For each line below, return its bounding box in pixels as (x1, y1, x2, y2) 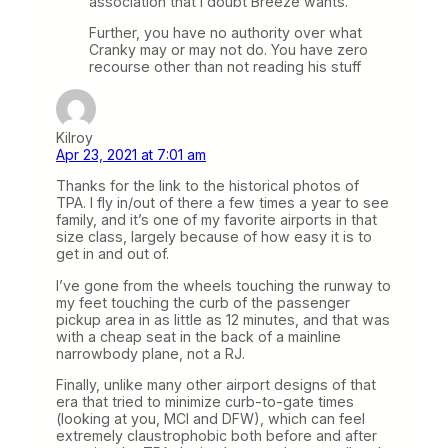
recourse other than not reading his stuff (89, 58, 361, 76)
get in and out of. (56, 245, 169, 263)
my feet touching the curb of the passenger (56, 293, 350, 311)
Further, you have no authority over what (89, 24, 362, 42)
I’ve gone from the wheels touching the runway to (56, 276, 391, 294)
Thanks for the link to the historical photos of (56, 177, 359, 195)
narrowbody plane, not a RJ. (56, 344, 245, 362)
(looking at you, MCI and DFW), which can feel (56, 409, 365, 427)
